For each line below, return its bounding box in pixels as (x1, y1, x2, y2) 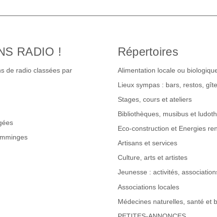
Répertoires (117, 45, 179, 58)
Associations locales (117, 183, 179, 191)
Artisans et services (117, 139, 177, 147)
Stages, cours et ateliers (117, 95, 192, 104)
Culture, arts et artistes (117, 154, 187, 162)
